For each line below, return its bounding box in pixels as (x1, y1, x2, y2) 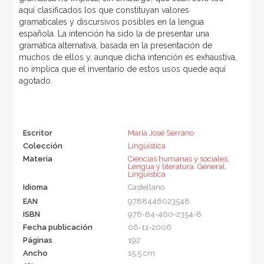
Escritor (22, 128, 52, 137)
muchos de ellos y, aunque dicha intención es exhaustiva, (18, 52, 237, 62)
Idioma (22, 182, 48, 192)
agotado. (18, 75, 52, 85)
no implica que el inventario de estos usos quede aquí (18, 64, 226, 74)
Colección (22, 141, 62, 150)
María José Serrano (127, 128, 194, 137)
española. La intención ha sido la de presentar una (18, 28, 209, 38)
